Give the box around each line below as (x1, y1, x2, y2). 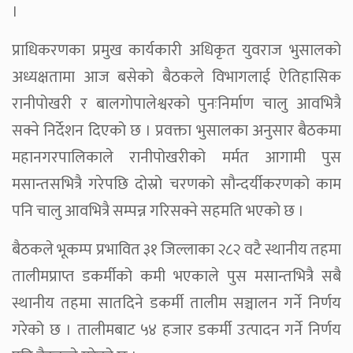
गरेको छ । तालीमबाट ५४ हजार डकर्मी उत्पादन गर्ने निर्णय (12, 317, 341, 344)
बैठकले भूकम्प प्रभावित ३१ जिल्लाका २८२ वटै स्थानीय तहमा (12, 236, 341, 264)
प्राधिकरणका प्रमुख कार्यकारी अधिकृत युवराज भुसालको (12, 37, 341, 65)
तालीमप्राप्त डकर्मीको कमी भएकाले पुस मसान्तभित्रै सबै (12, 263, 341, 291)
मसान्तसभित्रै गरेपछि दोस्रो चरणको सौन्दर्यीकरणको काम (12, 171, 341, 199)
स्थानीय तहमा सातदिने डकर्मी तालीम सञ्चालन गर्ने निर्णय (12, 290, 341, 318)
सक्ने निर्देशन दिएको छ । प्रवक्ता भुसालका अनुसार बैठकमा (12, 117, 341, 145)
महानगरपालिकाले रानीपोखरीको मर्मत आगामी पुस (12, 144, 341, 172)
